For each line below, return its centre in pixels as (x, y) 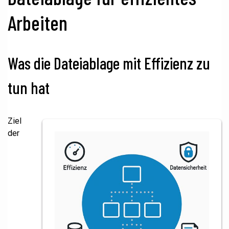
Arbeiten (38, 22)
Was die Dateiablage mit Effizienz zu (109, 63)
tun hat (29, 87)
